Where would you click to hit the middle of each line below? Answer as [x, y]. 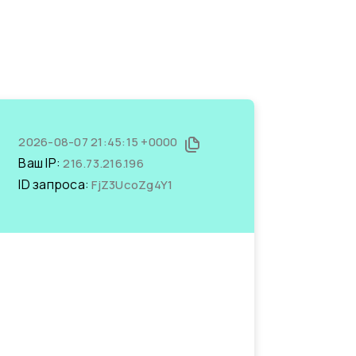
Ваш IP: [41, 163]
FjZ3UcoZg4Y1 [132, 185]
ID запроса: [55, 184]
